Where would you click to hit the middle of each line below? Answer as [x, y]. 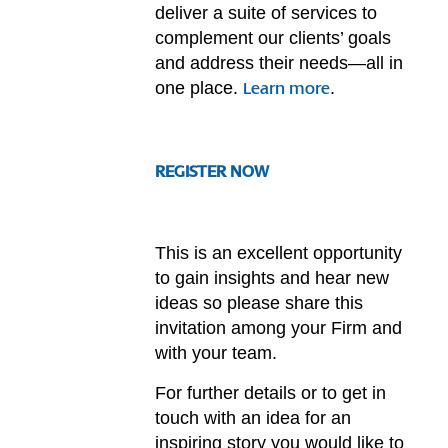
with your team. [216, 353]
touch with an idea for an [253, 418]
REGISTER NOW [212, 172]
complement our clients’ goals [273, 37]
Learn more [287, 89]
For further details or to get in [271, 393]
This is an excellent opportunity [279, 253]
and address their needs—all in [279, 62]
